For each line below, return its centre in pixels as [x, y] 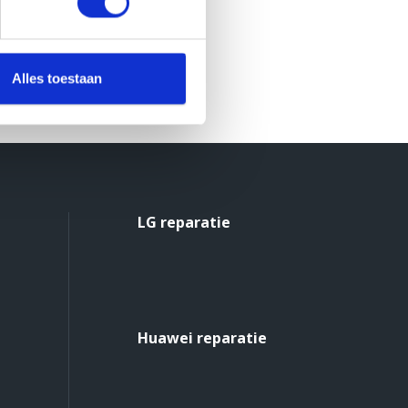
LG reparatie [184, 223]
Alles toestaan [56, 78]
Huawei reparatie [202, 338]
